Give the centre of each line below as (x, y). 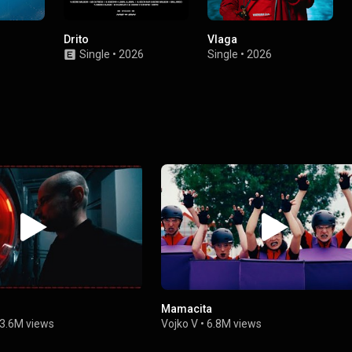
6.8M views (235, 323)
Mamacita (187, 308)
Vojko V (180, 323)
